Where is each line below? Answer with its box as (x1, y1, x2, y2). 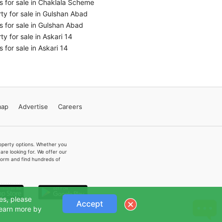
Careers (57, 102, 82, 111)
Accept (76, 199, 103, 209)
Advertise (18, 102, 48, 111)
